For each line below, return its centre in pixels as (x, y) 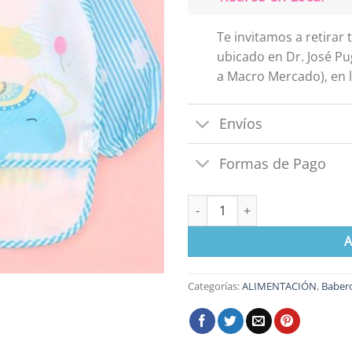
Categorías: (215, 286)
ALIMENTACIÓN (279, 286)
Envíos (241, 124)
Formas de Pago (273, 163)
